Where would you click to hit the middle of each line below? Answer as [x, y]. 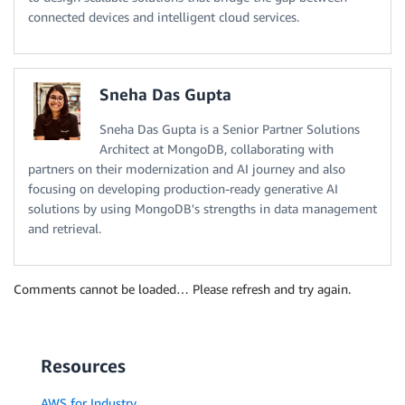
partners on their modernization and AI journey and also [187, 169]
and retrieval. [65, 229]
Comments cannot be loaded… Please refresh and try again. [182, 289]
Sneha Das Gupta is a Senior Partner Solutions [230, 129]
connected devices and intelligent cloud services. [164, 17]
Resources [83, 366]
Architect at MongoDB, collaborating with [217, 149]
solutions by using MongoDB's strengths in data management [202, 209]
